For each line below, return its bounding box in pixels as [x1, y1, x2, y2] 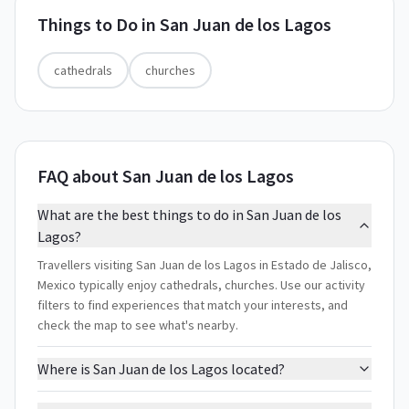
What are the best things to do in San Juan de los [37, 205, 341, 224]
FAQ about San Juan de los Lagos [37, 164, 294, 187]
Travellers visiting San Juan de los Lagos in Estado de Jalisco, [37, 257, 372, 273]
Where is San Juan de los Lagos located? [37, 360, 285, 378]
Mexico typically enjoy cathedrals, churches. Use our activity [37, 277, 365, 293]
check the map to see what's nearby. [37, 317, 238, 333]
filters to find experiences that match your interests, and [37, 297, 348, 313]
